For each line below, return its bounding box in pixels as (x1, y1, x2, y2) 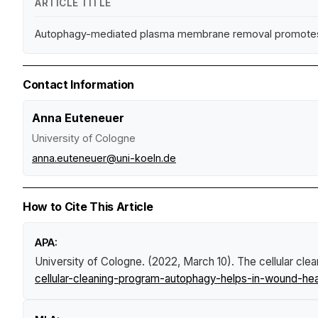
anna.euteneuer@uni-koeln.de (32, 151, 176, 164)
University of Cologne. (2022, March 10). (35, 254, 237, 268)
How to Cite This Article (23, 199, 153, 214)
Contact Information (23, 77, 134, 92)
